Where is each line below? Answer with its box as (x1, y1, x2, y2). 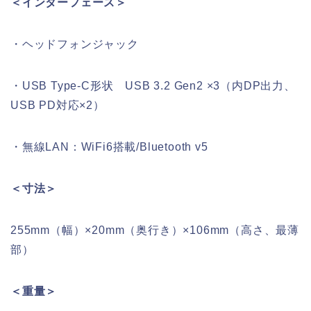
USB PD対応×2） (10, 99, 105, 112)
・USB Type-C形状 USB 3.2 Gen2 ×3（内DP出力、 (10, 80, 296, 92)
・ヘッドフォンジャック (10, 38, 139, 51)
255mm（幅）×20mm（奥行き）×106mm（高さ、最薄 (10, 224, 299, 237)
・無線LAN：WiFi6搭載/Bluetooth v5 (10, 141, 208, 153)
